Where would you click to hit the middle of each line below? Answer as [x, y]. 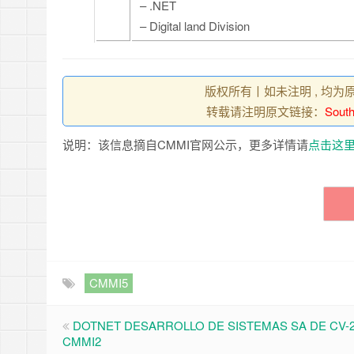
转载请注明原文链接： [265, 111]
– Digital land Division [195, 26]
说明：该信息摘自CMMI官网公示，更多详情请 [185, 144]
